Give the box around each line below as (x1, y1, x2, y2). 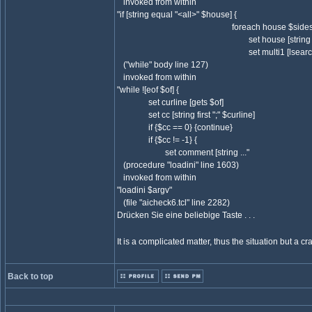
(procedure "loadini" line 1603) (117, 160, 239, 170)
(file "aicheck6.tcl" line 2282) (117, 198, 230, 208)
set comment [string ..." (117, 148, 249, 157)
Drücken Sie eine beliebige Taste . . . (117, 210, 255, 220)
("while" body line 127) (117, 60, 208, 70)
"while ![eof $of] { (117, 85, 179, 95)
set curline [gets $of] (117, 97, 224, 107)
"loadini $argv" (117, 185, 172, 195)
